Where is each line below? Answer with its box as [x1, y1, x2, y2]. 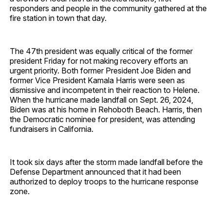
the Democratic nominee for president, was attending [10, 114, 195, 124]
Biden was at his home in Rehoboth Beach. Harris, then [10, 104, 202, 114]
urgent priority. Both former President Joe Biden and [10, 65, 191, 75]
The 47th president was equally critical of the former [10, 46, 193, 56]
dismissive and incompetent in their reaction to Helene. [10, 85, 200, 95]
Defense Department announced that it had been [10, 166, 181, 177]
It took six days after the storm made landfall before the [10, 157, 203, 167]
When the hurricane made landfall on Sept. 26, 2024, [10, 94, 193, 105]
